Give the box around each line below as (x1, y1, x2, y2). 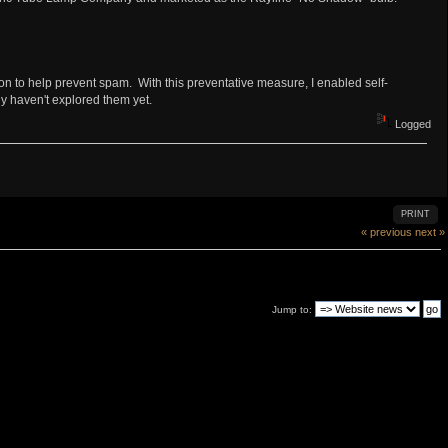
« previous (360, 225, 412, 238)
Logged (392, 118, 432, 131)
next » (414, 225, 445, 238)
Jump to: (272, 304, 312, 316)
